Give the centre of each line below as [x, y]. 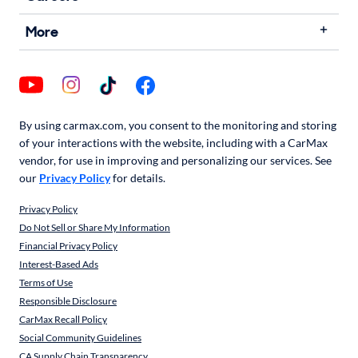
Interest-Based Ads [59, 264]
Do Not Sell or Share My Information [95, 227]
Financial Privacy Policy [68, 246]
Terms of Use [46, 282]
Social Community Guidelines [80, 338]
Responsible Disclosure [68, 301]
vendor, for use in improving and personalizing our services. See [175, 160]
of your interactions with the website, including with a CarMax [173, 143]
